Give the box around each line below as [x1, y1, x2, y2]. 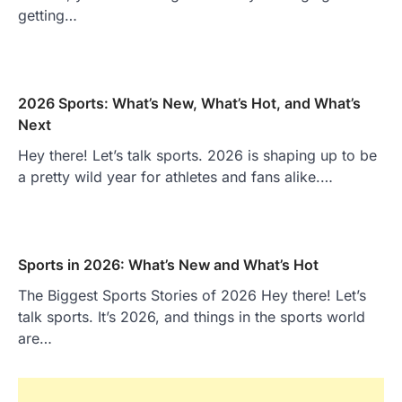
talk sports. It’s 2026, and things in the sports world [18, 307, 365, 326]
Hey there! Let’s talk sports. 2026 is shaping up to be [18, 145, 377, 164]
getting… [18, 5, 77, 24]
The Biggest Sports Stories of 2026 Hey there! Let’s [18, 285, 366, 304]
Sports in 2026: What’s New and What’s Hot [18, 255, 319, 274]
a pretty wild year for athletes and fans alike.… [18, 167, 333, 186]
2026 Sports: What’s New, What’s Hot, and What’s [18, 93, 361, 112]
